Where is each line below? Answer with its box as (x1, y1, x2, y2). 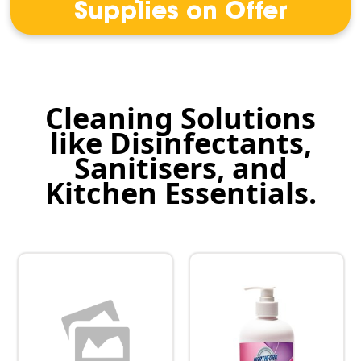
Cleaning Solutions (45, 98, 316, 138)
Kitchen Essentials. (44, 172, 317, 213)
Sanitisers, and (73, 147, 288, 188)
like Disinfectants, (49, 122, 312, 163)
